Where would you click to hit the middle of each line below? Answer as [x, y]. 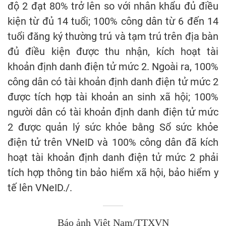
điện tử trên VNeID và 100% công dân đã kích [113, 142]
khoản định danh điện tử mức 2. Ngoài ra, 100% [113, 66]
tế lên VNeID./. [40, 187]
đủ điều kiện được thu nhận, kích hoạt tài [113, 51]
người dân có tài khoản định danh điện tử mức [113, 112]
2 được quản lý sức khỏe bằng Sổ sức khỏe [113, 127]
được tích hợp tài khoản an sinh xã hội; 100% [113, 97]
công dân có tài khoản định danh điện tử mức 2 [113, 81]
